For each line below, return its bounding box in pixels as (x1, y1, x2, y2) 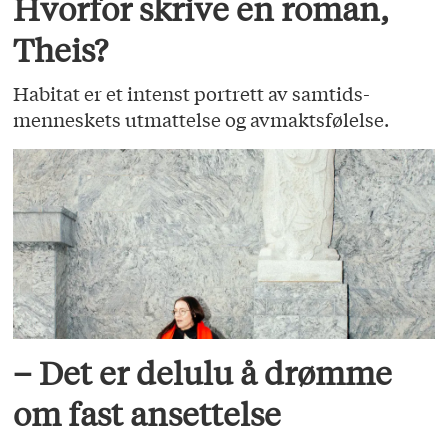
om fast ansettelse (13, 394, 282, 435)
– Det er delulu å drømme (13, 353, 393, 394)
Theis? (13, 29, 109, 70)
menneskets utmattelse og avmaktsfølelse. (13, 105, 390, 132)
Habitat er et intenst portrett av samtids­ (13, 79, 371, 106)
